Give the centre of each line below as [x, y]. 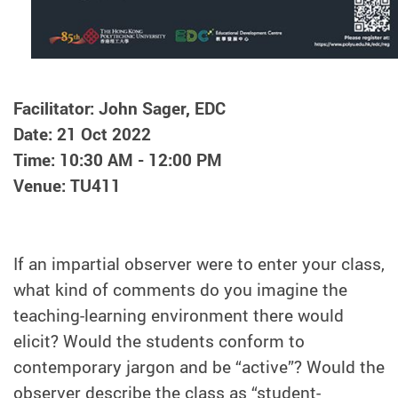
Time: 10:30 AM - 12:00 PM [118, 160]
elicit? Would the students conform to [159, 342]
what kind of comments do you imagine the [180, 290]
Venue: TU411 [67, 186]
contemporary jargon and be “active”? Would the [199, 367]
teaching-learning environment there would [179, 316]
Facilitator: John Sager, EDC [119, 109]
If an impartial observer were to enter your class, [199, 264]
